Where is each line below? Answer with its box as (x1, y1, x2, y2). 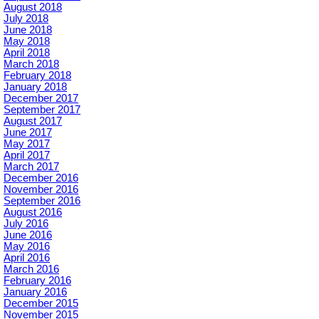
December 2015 (4, 298, 78, 310)
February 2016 (4, 275, 71, 287)
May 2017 (4, 138, 50, 150)
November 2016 (4, 184, 78, 196)
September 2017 (4, 104, 80, 116)
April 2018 (4, 47, 50, 59)
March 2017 (4, 161, 59, 173)
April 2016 (4, 252, 50, 264)
